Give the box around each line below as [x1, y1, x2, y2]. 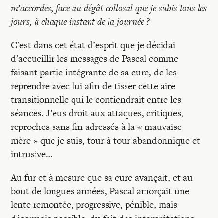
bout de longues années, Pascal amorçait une [11, 184, 190, 198]
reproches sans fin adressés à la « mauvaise [11, 120, 182, 133]
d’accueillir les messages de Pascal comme [11, 52, 179, 65]
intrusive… [11, 147, 53, 161]
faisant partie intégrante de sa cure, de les [11, 66, 177, 79]
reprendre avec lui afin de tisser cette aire [11, 79, 176, 92]
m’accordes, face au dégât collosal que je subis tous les [11, 1, 207, 15]
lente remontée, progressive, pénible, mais [11, 198, 178, 211]
